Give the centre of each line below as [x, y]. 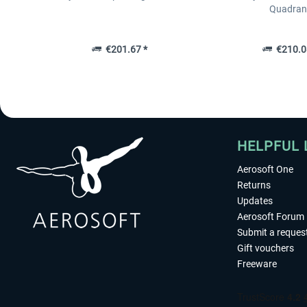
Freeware [257, 264]
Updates [255, 201]
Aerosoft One [265, 170]
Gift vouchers [266, 248]
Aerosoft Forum [271, 217]
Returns [254, 185]
